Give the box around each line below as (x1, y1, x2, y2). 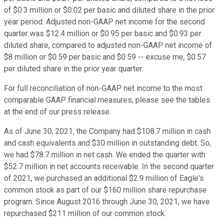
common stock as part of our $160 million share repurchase (4, 185, 207, 195)
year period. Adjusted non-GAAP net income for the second (4, 17, 205, 27)
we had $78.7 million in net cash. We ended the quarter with (4, 150, 205, 160)
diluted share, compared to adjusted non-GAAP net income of (4, 41, 212, 50)
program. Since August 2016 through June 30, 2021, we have (4, 197, 210, 207)
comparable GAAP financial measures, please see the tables (4, 95, 210, 105)
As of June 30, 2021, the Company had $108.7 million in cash (4, 127, 211, 136)
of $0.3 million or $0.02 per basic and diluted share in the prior (4, 5, 215, 15)
